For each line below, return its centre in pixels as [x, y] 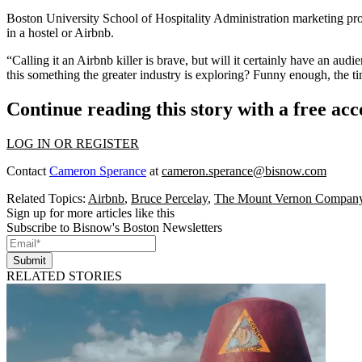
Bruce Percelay [169, 198]
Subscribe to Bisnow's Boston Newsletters [114, 227]
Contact [28, 170]
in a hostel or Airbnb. [60, 33]
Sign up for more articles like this [90, 213]
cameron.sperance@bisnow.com [244, 170]
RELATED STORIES [64, 276]
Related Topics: [47, 198]
